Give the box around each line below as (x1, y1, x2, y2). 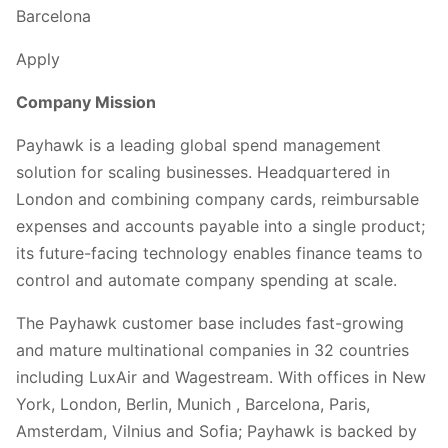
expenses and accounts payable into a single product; (16, 215, 425, 236)
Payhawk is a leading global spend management (16, 134, 381, 155)
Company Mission (16, 91, 156, 112)
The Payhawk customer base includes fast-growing (16, 312, 404, 333)
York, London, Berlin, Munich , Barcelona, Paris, (16, 393, 370, 414)
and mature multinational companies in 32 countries (16, 339, 409, 360)
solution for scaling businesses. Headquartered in (16, 161, 390, 182)
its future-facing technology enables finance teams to (16, 242, 423, 263)
